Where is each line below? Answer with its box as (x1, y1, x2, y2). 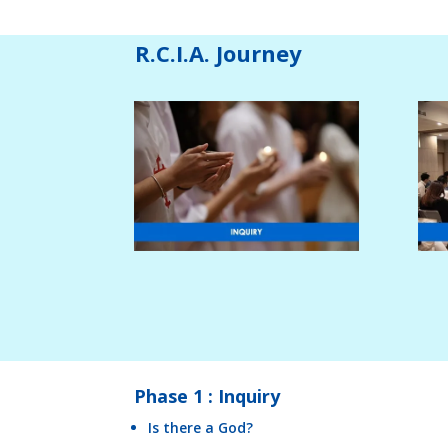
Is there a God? (148, 418, 254, 438)
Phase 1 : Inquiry (134, 384, 286, 409)
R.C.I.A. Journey (135, 37, 303, 68)
